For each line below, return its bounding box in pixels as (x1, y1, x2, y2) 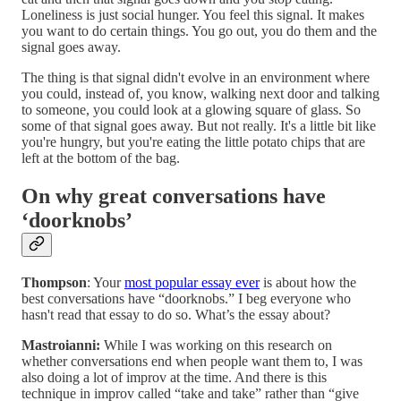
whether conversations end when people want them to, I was (21, 354, 363, 370)
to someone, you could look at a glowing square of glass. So (21, 102, 361, 118)
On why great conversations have (21, 184, 326, 209)
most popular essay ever (124, 275, 260, 291)
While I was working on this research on (100, 337, 332, 354)
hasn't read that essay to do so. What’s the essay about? (21, 307, 330, 323)
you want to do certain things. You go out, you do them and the (21, 23, 377, 39)
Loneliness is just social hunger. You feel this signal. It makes (21, 7, 364, 23)
